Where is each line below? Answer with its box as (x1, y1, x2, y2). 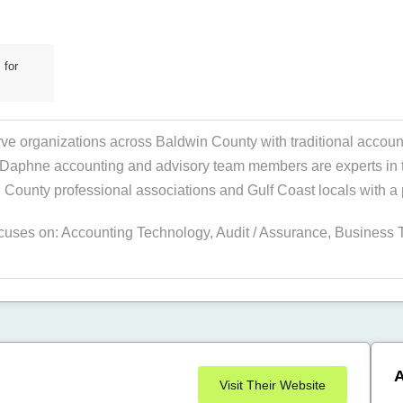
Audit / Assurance (216, 225, 327, 240)
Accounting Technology (61, 225, 210, 240)
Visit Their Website (219, 378, 326, 392)
